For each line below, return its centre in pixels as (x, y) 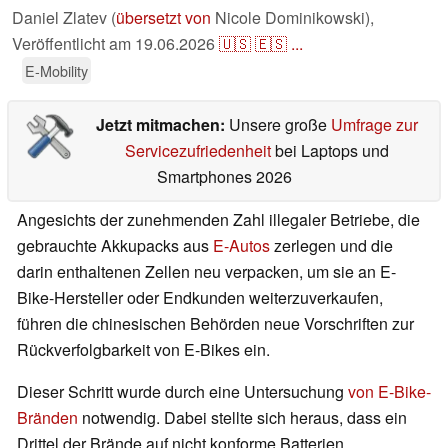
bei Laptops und (329, 151)
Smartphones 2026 (224, 177)
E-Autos (241, 246)
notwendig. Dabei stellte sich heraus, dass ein (244, 418)
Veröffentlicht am (73, 44)
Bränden (49, 418)
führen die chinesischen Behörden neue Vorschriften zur (215, 324)
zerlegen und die (331, 246)
